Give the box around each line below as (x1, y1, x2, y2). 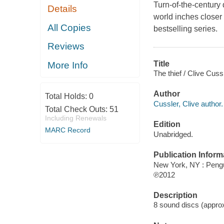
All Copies (47, 22, 91, 33)
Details (47, 3, 77, 14)
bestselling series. (153, 24, 217, 33)
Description (153, 190, 197, 199)
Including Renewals (44, 114, 106, 122)
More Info (47, 59, 88, 70)
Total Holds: (44, 92, 89, 101)
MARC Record (44, 126, 90, 134)
